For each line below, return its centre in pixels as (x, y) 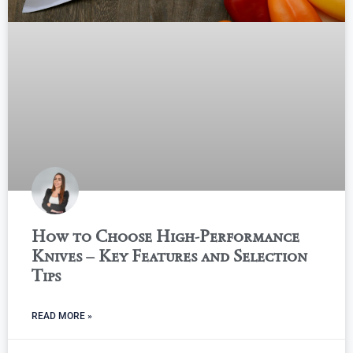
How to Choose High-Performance (165, 236)
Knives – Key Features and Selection (169, 255)
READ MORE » (62, 316)
